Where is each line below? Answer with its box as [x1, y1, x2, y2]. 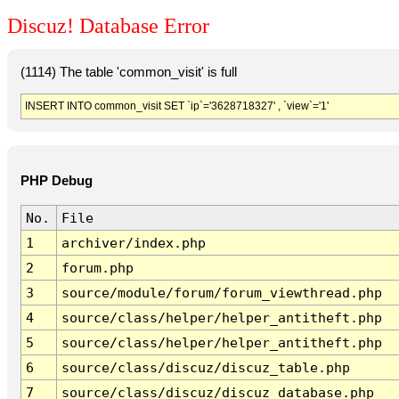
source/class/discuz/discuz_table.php [61, 360, 350, 376]
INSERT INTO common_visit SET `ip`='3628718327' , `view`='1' [24, 99, 329, 112]
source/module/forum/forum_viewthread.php [61, 285, 382, 301]
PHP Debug [20, 174, 93, 189]
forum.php [61, 260, 134, 276]
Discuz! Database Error [7, 14, 209, 38]
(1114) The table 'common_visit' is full [20, 64, 237, 79]
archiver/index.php [61, 235, 206, 251]
